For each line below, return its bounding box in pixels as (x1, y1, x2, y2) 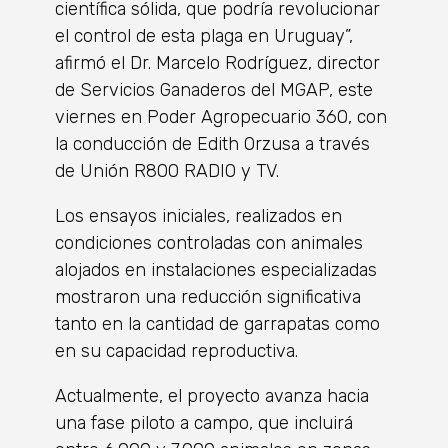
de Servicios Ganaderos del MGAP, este (55, 79, 373, 101)
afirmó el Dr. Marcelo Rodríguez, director (55, 52, 380, 74)
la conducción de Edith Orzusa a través (55, 133, 370, 155)
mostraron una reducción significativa (55, 286, 361, 308)
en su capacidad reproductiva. (55, 340, 298, 362)
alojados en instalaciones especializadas (55, 259, 377, 281)
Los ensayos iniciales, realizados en (55, 205, 342, 227)
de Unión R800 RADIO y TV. (55, 160, 279, 182)
